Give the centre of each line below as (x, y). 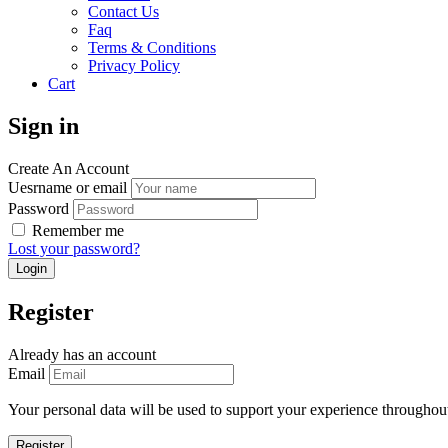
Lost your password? (74, 248)
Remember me (78, 230)
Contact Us (123, 11)
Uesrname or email (67, 187)
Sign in (43, 125)
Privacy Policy (134, 65)
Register (51, 311)
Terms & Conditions (152, 47)
